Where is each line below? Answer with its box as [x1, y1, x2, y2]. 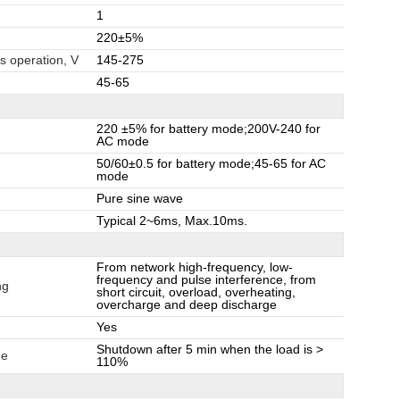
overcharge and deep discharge [96, 298, 277, 312]
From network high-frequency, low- [96, 261, 293, 274]
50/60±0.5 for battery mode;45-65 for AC [96, 157, 326, 171]
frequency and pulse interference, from [96, 273, 316, 287]
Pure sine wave [96, 192, 183, 205]
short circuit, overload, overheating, [96, 286, 296, 299]
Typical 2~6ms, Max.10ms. [96, 214, 247, 228]
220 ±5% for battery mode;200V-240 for [96, 122, 321, 136]
